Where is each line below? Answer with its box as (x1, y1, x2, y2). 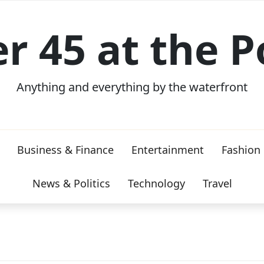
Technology (127, 176, 185, 190)
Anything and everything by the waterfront (16, 79, 247, 95)
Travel (202, 176, 232, 190)
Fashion (222, 143, 260, 157)
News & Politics (32, 176, 110, 190)
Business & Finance (17, 143, 114, 157)
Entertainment (131, 143, 204, 157)
